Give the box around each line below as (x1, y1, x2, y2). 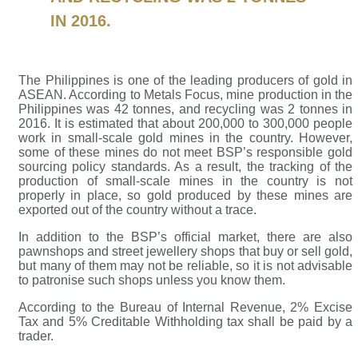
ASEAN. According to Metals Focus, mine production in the (18, 88, 352, 102)
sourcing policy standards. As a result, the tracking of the (18, 160, 352, 174)
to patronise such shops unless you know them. (18, 273, 285, 288)
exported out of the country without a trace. (18, 203, 257, 217)
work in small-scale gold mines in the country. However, (18, 131, 352, 145)
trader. (18, 329, 54, 344)
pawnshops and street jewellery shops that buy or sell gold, (18, 245, 352, 259)
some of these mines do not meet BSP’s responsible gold (18, 145, 352, 160)
